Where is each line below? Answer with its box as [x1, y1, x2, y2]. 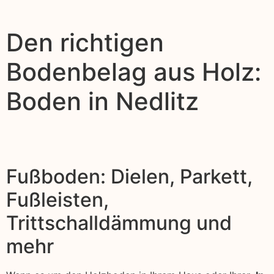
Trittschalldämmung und [6, 211, 232, 235]
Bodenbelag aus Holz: [6, 57, 261, 87]
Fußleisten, [6, 188, 109, 212]
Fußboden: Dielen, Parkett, [6, 165, 253, 189]
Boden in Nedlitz [6, 86, 199, 117]
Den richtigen [6, 28, 164, 58]
